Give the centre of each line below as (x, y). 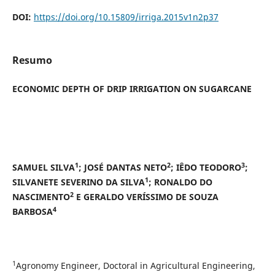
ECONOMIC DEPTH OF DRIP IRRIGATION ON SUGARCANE (132, 88)
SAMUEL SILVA (43, 167)
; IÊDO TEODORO (206, 167)
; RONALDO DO (180, 182)
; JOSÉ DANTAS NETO (122, 167)
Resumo (32, 60)
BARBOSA (32, 211)
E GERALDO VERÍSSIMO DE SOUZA (146, 196)
